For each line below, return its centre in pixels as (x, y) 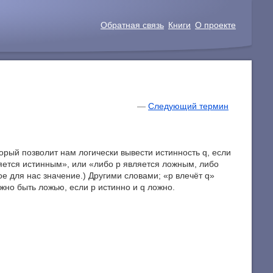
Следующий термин (189, 106)
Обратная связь (132, 25)
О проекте (215, 25)
